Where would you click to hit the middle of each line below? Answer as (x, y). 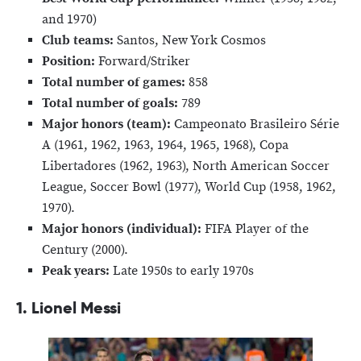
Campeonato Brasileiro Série (257, 124)
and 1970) (69, 19)
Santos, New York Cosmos (190, 40)
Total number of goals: (112, 103)
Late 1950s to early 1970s (183, 271)
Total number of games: (115, 82)
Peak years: (77, 271)
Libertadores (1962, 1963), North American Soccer (186, 166)
